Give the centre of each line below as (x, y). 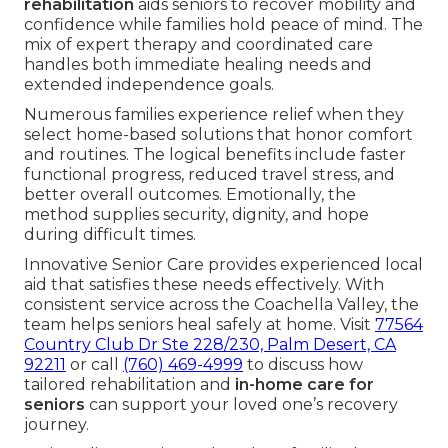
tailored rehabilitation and (129, 384)
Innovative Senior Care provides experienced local (223, 264)
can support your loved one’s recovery (241, 404)
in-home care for (304, 384)
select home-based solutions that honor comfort (218, 134)
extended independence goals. (149, 84)
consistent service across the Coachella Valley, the (221, 304)
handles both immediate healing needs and (198, 64)
